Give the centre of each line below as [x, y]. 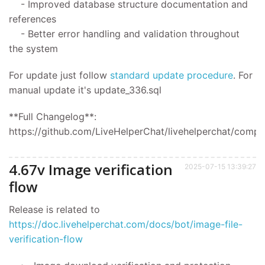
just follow [84, 75]
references [33, 19]
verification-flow [46, 239]
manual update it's [51, 90]
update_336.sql [128, 90]
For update [33, 75]
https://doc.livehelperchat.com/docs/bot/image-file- [126, 224]
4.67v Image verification [91, 169]
